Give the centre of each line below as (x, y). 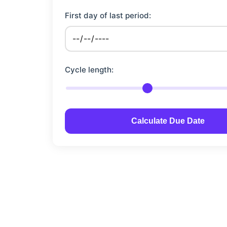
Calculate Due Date (168, 121)
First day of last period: (108, 15)
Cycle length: (89, 69)
